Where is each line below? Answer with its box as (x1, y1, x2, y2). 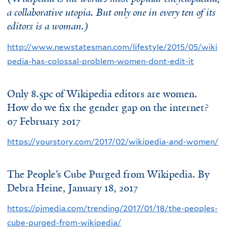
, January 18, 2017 (63, 181, 138, 194)
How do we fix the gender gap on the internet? (7, 101, 209, 114)
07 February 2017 (7, 115, 80, 128)
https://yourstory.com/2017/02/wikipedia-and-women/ (7, 136, 218, 147)
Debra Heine (7, 181, 63, 194)
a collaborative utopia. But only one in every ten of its (7, 6, 216, 19)
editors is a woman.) (7, 20, 89, 33)
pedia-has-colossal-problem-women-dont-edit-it (7, 56, 194, 66)
